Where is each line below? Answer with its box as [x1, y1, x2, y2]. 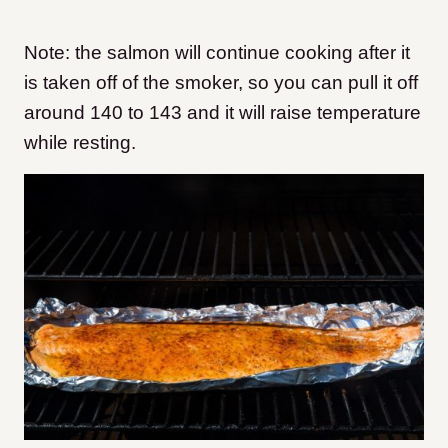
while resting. [24, 131, 136, 153]
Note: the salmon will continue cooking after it [24, 41, 410, 63]
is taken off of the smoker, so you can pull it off [24, 71, 418, 93]
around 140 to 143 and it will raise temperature [24, 101, 421, 123]
